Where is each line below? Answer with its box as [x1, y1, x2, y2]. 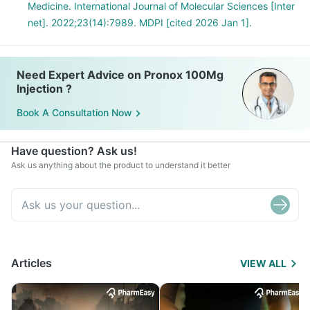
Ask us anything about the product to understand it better [11, 160, 230, 170]
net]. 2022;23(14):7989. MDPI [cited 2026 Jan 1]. [28, 17, 252, 28]
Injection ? [17, 82, 72, 95]
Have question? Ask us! [11, 144, 137, 158]
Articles [11, 256, 52, 270]
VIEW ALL [240, 257, 286, 269]
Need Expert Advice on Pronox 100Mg [17, 68, 224, 82]
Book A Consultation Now [17, 107, 132, 119]
